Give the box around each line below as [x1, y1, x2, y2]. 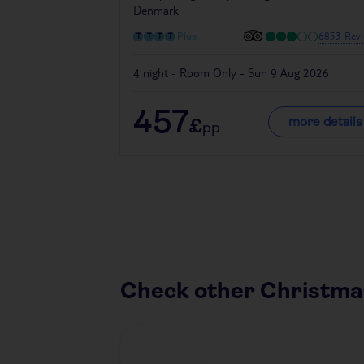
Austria [226, 323, 290, 344]
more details [288, 114, 362, 130]
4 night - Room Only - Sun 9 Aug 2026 [133, 65, 329, 81]
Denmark [133, 2, 179, 19]
